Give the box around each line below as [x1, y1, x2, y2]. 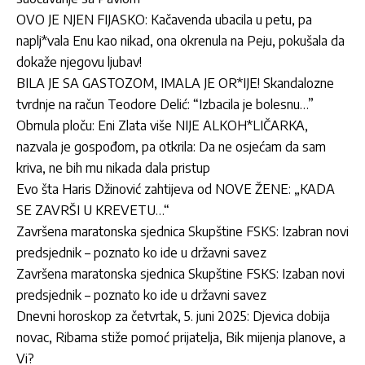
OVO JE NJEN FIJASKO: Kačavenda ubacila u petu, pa [16, 11, 312, 28]
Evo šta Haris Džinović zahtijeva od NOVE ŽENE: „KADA [16, 180, 335, 197]
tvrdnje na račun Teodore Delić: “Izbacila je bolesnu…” [16, 95, 314, 112]
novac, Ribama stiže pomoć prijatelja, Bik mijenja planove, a [16, 328, 345, 345]
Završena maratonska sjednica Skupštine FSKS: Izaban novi [16, 265, 345, 282]
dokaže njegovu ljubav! [16, 53, 142, 70]
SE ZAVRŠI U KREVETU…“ [16, 201, 169, 218]
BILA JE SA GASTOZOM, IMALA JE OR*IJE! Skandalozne [16, 74, 334, 91]
